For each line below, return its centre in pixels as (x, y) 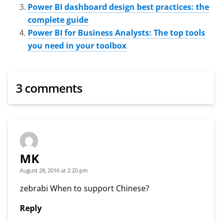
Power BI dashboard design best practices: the (118, 7)
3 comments (49, 88)
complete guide (58, 20)
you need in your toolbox (77, 45)
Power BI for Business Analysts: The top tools (116, 32)
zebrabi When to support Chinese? (84, 188)
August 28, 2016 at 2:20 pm (54, 170)
